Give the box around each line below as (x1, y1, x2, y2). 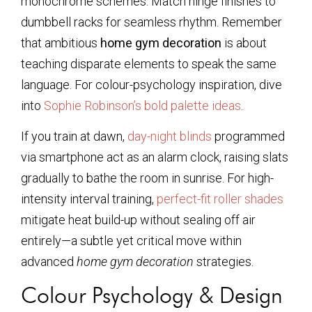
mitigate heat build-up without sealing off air (21, 212, 256, 227)
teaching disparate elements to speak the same (21, 56, 276, 71)
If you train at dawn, (21, 129, 127, 143)
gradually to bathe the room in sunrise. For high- (21, 171, 274, 185)
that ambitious (21, 35, 100, 50)
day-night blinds (127, 129, 212, 143)
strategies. (194, 254, 253, 269)
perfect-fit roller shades (157, 192, 283, 206)
